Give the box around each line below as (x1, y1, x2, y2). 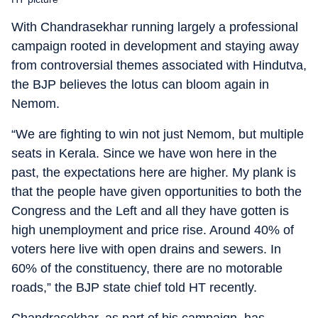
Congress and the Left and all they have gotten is (11, 204, 289, 218)
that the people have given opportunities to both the (11, 185, 302, 199)
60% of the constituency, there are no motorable (11, 261, 283, 275)
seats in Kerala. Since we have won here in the (11, 146, 277, 160)
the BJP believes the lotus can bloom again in (11, 77, 269, 92)
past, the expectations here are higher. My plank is (11, 165, 296, 180)
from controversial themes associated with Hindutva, (11, 58, 307, 72)
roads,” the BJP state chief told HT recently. (11, 280, 257, 295)
